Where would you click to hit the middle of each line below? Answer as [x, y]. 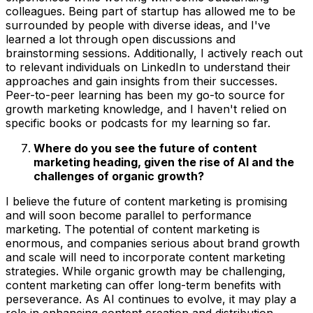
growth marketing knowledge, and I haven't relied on [146, 109]
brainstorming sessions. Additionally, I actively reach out [154, 53]
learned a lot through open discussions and [121, 39]
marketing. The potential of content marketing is [133, 229]
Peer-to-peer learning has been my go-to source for [145, 95]
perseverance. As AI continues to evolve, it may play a [151, 299]
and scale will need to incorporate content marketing [145, 257]
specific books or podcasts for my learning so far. [138, 123]
